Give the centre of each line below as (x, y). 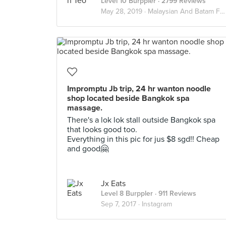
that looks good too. (102, 130)
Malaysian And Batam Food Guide (184, 11)
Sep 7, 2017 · (121, 204)
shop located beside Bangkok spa (128, 98)
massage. (85, 108)
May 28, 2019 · (124, 11)
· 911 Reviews (175, 193)
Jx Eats (113, 184)
